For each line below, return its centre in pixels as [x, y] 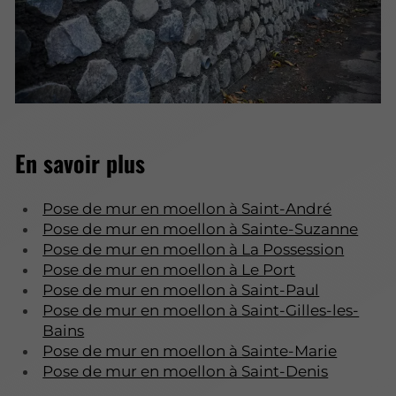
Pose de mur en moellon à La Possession [194, 249]
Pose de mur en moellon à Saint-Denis [186, 371]
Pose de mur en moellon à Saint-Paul [181, 289]
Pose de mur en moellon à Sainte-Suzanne [201, 228]
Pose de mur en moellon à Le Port [169, 269]
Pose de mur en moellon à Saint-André [187, 208]
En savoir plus [83, 164]
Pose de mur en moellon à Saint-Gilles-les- [201, 310]
